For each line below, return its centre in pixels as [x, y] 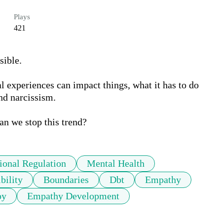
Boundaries [66, 180]
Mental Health [116, 164]
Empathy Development [73, 196]
